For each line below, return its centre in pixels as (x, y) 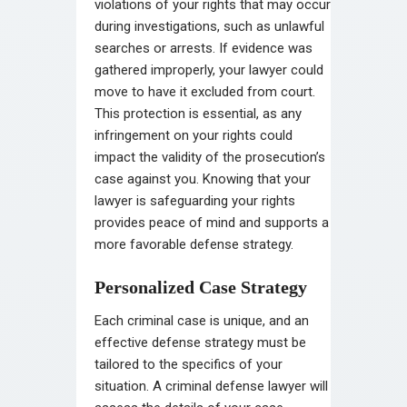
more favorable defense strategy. (194, 244)
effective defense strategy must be (200, 342)
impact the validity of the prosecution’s (210, 157)
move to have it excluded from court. (205, 91)
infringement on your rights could (194, 135)
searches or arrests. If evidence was (203, 48)
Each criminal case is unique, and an (202, 320)
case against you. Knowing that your (203, 179)
